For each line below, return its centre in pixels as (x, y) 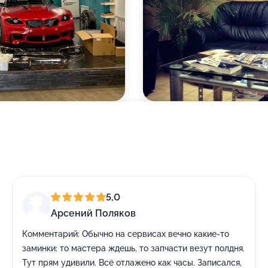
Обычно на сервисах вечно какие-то (154, 234)
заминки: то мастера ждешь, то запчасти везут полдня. (133, 248)
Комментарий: (51, 234)
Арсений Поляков (93, 213)
